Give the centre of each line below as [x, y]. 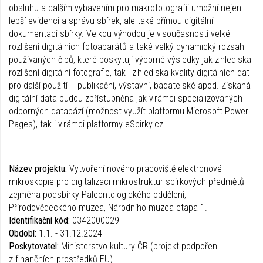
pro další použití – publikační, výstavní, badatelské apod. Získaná [130, 85]
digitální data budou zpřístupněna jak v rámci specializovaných [126, 98]
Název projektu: [39, 168]
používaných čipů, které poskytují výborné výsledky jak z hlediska [130, 59]
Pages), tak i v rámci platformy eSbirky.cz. [87, 124]
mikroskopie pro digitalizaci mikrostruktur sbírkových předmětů [127, 181]
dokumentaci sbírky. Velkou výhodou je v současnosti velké [119, 33]
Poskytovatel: [35, 246]
